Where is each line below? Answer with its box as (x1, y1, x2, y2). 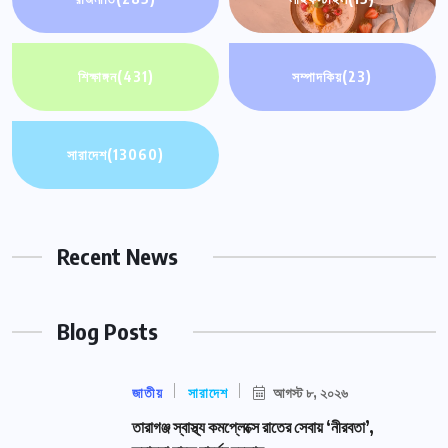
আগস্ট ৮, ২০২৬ (270, 384, 348, 402)
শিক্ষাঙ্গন (77, 68, 117, 86)
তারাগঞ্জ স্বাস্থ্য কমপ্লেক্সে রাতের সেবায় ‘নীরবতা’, (132, 417, 374, 438)
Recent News (57, 242, 178, 271)
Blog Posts (57, 317, 158, 346)
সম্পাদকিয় (292, 68, 343, 86)
